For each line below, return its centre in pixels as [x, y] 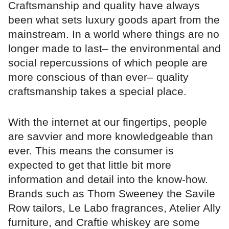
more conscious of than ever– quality [98, 77]
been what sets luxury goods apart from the [114, 19]
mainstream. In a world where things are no [114, 34]
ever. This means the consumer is [91, 150]
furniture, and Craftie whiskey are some [104, 222]
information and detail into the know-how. [108, 179]
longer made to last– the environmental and [114, 48]
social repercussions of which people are [108, 62]
